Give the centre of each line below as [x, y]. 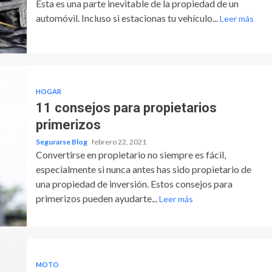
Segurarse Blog [62, 141]
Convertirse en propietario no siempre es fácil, [131, 154]
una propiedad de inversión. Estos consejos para [134, 183]
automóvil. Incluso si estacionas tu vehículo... [127, 18]
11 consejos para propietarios [126, 107]
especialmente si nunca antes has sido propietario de [143, 169]
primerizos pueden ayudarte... [97, 198]
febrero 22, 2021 [119, 141]
